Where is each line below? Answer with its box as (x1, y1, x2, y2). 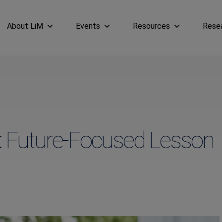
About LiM (7, 21, 43, 31)
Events (76, 21, 100, 31)
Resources (133, 21, 170, 31)
